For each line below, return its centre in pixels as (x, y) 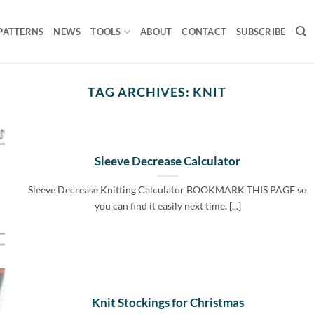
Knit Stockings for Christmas (168, 303)
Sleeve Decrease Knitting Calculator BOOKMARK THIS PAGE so (168, 190)
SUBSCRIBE (261, 32)
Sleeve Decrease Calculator (168, 162)
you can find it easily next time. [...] (168, 206)
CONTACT (204, 32)
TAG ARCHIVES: (141, 92)
